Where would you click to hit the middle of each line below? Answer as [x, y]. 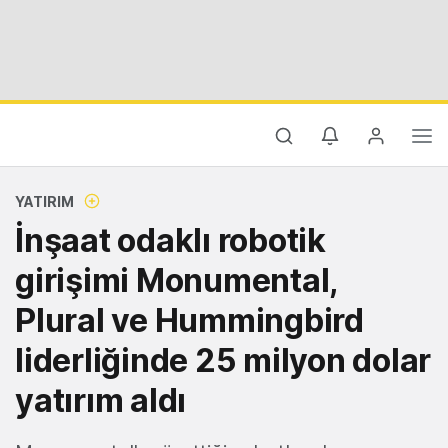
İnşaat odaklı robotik [170, 240]
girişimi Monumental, [176, 280]
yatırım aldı [100, 400]
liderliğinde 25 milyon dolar [223, 360]
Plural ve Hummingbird [189, 320]
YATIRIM [44, 201]
